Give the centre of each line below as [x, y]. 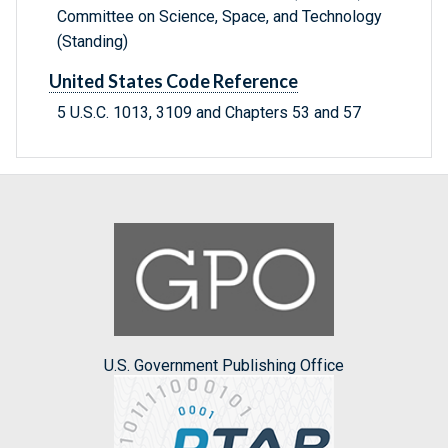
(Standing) [92, 42]
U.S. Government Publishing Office [224, 365]
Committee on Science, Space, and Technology [219, 17]
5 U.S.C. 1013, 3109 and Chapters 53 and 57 [209, 113]
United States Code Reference [173, 81]
